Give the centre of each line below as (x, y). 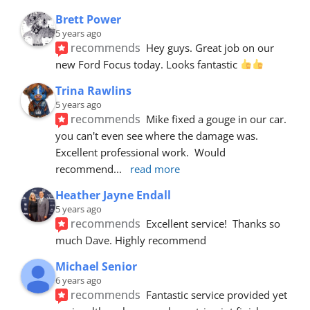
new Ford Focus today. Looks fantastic (148, 64)
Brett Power (88, 19)
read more (155, 168)
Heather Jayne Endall (113, 195)
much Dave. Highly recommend (131, 240)
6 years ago (79, 280)
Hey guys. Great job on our (210, 47)
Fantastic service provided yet (217, 294)
